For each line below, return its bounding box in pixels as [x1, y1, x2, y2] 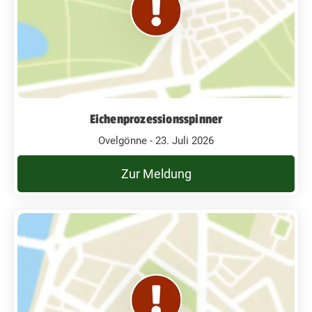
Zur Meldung [120, 166, 192, 181]
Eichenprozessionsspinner [89, 111, 223, 127]
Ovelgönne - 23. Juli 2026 [98, 134, 214, 147]
